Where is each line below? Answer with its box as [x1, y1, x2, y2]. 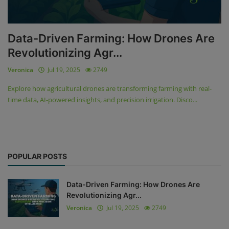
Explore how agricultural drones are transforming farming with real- [8, 84, 212, 94]
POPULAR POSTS [8, 152, 67, 161]
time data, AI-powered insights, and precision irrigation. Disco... [8, 95, 197, 105]
